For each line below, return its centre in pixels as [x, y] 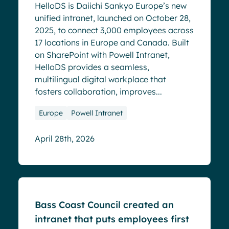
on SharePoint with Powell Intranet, [102, 54]
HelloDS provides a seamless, [92, 67]
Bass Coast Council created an [104, 204]
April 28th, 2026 [65, 138]
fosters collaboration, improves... [98, 91]
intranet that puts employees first [112, 219]
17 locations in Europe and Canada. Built [112, 42]
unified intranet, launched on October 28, [113, 18]
